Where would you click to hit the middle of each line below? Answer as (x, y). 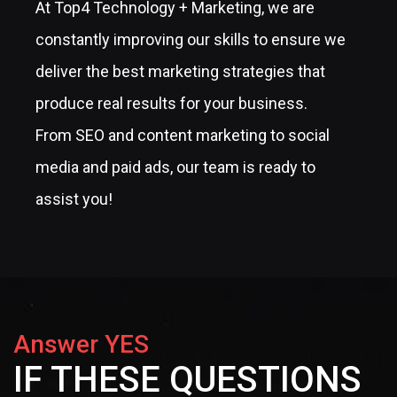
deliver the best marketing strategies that (180, 71)
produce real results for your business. (171, 103)
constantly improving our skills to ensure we (191, 39)
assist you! (74, 198)
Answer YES (81, 344)
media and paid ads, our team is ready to (175, 167)
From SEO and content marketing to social (183, 135)
